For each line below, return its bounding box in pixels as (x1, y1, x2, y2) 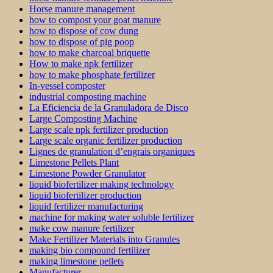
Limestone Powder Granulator (29, 168, 146, 179)
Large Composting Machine (29, 113, 137, 124)
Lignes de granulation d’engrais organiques (29, 146, 195, 157)
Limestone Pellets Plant (29, 157, 119, 168)
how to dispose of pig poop (29, 37, 134, 48)
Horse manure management (29, 4, 135, 15)
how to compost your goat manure (29, 15, 161, 26)
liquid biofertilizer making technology (29, 179, 174, 190)
